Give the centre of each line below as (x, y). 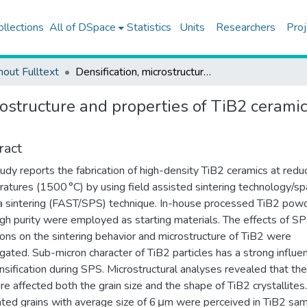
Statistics (149, 27)
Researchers (245, 27)
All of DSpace (82, 27)
